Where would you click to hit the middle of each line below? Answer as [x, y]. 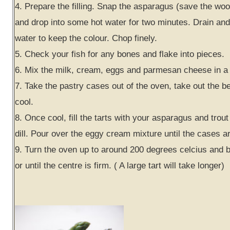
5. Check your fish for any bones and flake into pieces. [120, 54]
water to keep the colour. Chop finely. [86, 38]
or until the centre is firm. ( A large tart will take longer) [120, 165]
